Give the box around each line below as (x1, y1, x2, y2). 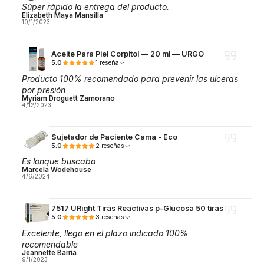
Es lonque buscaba (21, 156, 96, 167)
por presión (21, 84, 65, 95)
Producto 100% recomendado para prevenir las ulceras (21, 73, 238, 84)
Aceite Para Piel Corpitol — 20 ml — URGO (51, 49, 204, 59)
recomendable (21, 239, 78, 249)
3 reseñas (101, 213, 124, 222)
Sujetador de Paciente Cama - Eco (51, 132, 177, 141)
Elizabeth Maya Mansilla (21, 11, 103, 20)
